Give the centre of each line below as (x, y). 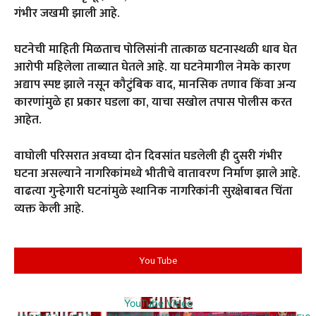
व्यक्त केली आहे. (49, 209)
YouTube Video (158, 303)
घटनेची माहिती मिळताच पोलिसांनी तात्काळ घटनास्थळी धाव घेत (156, 50)
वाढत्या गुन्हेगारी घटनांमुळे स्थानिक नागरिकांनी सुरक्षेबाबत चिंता (153, 192)
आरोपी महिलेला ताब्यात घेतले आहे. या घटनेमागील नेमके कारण (152, 67)
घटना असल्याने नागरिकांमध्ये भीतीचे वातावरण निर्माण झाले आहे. (157, 174)
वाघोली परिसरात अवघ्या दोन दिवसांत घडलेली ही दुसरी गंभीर (148, 156)
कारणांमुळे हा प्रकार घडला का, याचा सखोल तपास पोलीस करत (153, 103)
